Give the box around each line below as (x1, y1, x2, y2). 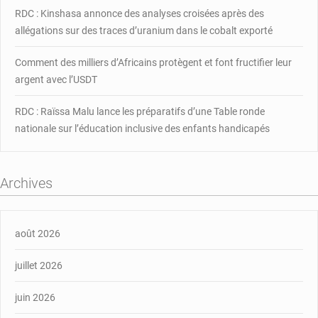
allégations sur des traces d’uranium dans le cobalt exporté (15, 24, 273, 36)
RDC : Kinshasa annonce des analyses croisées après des (15, 7, 264, 19)
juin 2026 (15, 291, 55, 303)
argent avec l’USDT (15, 73, 97, 85)
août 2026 (15, 227, 60, 239)
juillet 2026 (15, 259, 62, 271)
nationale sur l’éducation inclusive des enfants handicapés (15, 122, 270, 134)
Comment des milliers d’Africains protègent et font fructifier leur (15, 56, 292, 68)
